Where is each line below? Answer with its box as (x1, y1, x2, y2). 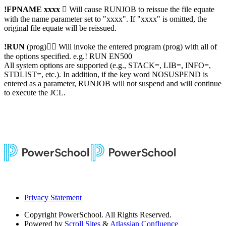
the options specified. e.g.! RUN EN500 (4, 52, 132, 61)
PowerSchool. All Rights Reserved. (59, 210, 172, 219)
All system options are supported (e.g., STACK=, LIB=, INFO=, (4, 61, 211, 70)
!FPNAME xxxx (4, 5, 60, 14)
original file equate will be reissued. (4, 24, 117, 33)
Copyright (24, 210, 56, 219)
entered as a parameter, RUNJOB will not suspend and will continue (4, 79, 221, 88)
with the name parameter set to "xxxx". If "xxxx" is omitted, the (4, 15, 207, 24)
